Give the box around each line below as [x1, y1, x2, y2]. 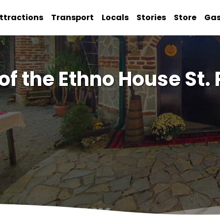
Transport [51, 12, 94, 23]
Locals [102, 12, 129, 23]
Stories [137, 12, 166, 23]
